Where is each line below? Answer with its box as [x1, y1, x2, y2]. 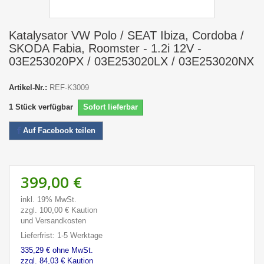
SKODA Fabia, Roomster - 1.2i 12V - [9, 42, 202, 55]
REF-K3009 [49, 83, 89, 92]
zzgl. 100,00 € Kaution [21, 206, 97, 214]
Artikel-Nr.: [9, 83, 47, 92]
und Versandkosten [21, 216, 86, 225]
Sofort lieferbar [83, 103, 138, 111]
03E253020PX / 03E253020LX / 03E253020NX [9, 55, 254, 68]
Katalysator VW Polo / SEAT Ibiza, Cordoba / [9, 29, 244, 42]
